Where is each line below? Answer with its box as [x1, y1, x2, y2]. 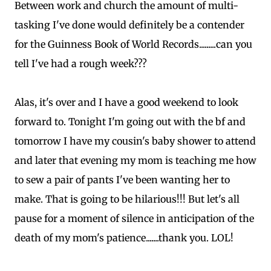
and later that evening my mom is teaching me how [15, 154, 256, 166]
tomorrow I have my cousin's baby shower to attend [15, 135, 256, 147]
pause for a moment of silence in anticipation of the [15, 212, 254, 224]
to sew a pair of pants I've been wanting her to [15, 174, 230, 186]
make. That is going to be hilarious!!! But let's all [15, 193, 240, 205]
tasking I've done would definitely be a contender [15, 19, 244, 31]
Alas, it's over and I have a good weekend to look [15, 96, 238, 108]
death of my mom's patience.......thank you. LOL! [15, 232, 233, 244]
